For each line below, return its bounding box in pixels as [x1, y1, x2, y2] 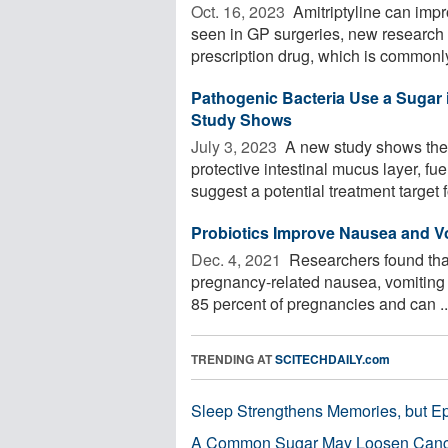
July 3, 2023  [191, 134, 281, 158]
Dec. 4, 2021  [191, 247, 285, 271]
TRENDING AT [191, 349, 275, 368]
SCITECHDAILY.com [275, 349, 390, 368]
